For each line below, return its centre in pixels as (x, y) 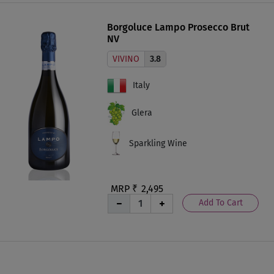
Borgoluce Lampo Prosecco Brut (178, 27)
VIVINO (126, 59)
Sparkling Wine (158, 143)
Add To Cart (220, 202)
